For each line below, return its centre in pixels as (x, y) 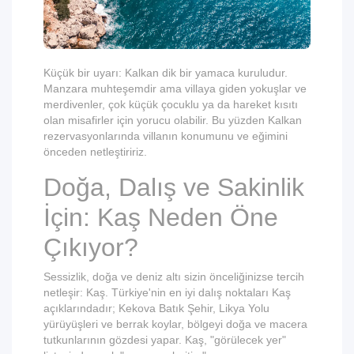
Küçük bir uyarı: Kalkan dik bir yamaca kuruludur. (166, 72)
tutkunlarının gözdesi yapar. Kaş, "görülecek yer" (165, 339)
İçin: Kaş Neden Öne (161, 217)
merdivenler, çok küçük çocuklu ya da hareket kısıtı (171, 104)
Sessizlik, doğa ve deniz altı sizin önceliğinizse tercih (174, 276)
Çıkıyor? (91, 247)
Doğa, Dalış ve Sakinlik (174, 187)
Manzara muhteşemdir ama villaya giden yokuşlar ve (175, 88)
